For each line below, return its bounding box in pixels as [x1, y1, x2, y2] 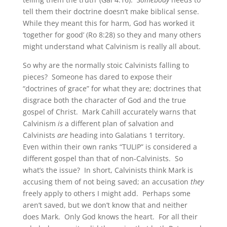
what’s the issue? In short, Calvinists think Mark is [22, 165, 193, 175]
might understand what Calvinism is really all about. [22, 42, 201, 52]
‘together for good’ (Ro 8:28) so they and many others [22, 30, 201, 40]
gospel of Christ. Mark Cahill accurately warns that [22, 107, 196, 117]
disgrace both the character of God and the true [22, 95, 186, 105]
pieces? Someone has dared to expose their [22, 72, 172, 82]
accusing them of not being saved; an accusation [22, 177, 191, 187]
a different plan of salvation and [62, 119, 174, 129]
